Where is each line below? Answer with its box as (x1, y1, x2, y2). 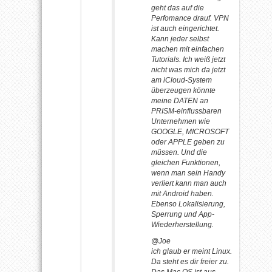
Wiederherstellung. (151, 220, 214, 229)
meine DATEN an (151, 96, 208, 105)
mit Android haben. (151, 189, 214, 198)
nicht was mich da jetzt (151, 65, 225, 74)
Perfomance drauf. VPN (151, 13, 229, 22)
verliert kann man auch (151, 178, 226, 188)
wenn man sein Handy (151, 168, 225, 177)
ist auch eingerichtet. (151, 24, 219, 33)
